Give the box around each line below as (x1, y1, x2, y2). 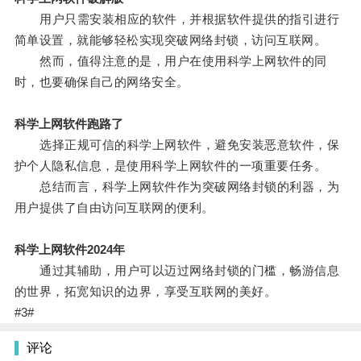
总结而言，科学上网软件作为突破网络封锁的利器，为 (14, 180, 340, 194)
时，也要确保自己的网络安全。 (14, 75, 189, 89)
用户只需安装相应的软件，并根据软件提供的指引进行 (14, 12, 340, 27)
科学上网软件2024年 (14, 243, 125, 257)
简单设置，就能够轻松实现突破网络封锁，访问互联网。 (14, 33, 327, 48)
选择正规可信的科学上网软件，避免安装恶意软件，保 (14, 138, 340, 152)
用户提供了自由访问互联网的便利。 (14, 201, 214, 215)
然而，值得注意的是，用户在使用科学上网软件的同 (14, 54, 327, 68)
